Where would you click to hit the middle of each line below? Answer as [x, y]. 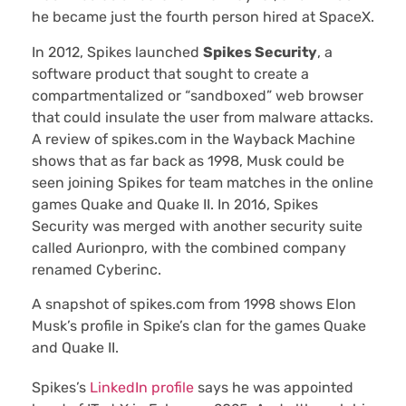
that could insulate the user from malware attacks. [203, 117]
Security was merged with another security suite [197, 226]
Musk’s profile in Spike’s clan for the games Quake [199, 325]
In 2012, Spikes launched [117, 52]
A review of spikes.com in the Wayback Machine [193, 139]
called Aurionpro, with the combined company [189, 247]
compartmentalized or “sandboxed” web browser [198, 95]
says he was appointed [274, 387]
